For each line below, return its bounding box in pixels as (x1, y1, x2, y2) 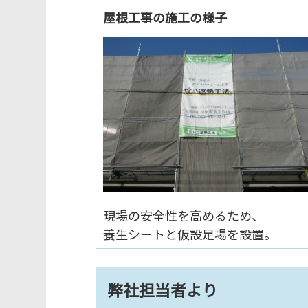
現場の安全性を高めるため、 (102, 206, 264, 224)
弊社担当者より (107, 277, 218, 301)
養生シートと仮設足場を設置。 (102, 224, 276, 243)
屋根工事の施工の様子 (102, 8, 227, 26)
